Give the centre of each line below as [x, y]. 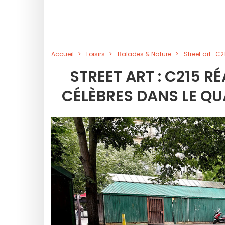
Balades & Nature [144, 54]
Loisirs [96, 54]
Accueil [63, 54]
